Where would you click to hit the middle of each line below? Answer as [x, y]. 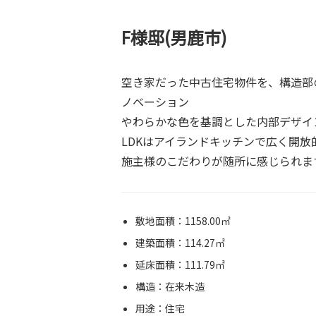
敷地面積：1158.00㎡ [183, 221]
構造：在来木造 [170, 287]
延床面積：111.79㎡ [180, 265]
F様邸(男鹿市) [174, 37]
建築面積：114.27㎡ [180, 243]
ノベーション [155, 102]
